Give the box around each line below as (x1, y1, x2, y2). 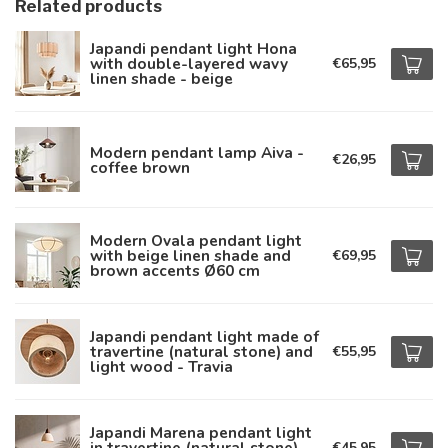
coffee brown (90, 156, 190, 178)
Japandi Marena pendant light (90, 422, 312, 443)
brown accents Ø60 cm (90, 260, 260, 281)
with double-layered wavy (90, 53, 288, 74)
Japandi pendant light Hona (90, 38, 297, 59)
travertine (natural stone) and (90, 341, 313, 362)
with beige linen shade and (90, 245, 291, 266)
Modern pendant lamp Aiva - (90, 141, 304, 163)
